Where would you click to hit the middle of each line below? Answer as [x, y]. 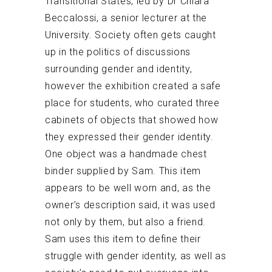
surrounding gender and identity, [119, 69]
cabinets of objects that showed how [132, 120]
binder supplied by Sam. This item [123, 171]
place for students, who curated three [132, 103]
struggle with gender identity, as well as [136, 256]
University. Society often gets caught [131, 35]
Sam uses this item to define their [123, 239]
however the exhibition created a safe [133, 86]
